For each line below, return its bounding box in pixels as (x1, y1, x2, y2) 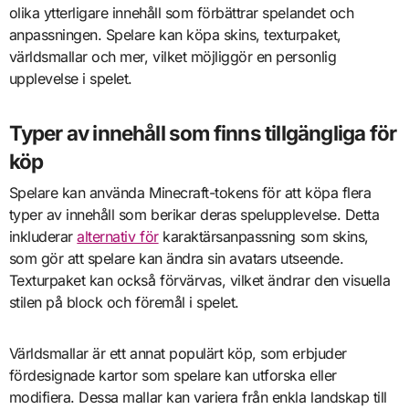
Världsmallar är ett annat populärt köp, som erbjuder (8, 343, 347, 362)
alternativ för (77, 226, 159, 246)
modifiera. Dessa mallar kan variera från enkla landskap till (8, 387, 387, 406)
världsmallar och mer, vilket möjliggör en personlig (8, 47, 337, 67)
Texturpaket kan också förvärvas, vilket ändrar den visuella (8, 270, 391, 289)
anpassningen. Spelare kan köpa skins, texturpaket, (8, 26, 341, 45)
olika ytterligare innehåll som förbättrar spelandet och (8, 4, 354, 23)
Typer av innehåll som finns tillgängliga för (8, 121, 397, 146)
